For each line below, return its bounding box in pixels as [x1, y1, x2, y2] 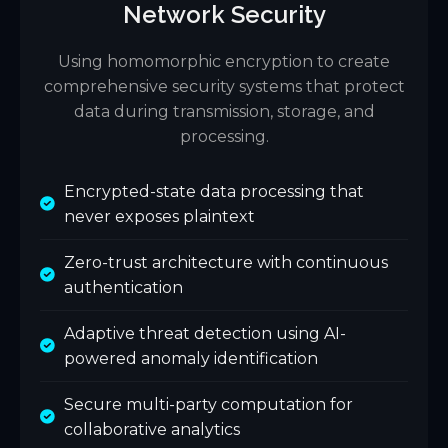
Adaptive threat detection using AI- [64, 324, 346, 343]
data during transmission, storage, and [73, 102, 375, 121]
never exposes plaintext [64, 207, 255, 226]
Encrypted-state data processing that [64, 182, 364, 201]
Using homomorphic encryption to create [58, 52, 390, 71]
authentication [64, 278, 183, 297]
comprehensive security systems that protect [43, 77, 405, 96]
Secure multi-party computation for [64, 395, 353, 414]
